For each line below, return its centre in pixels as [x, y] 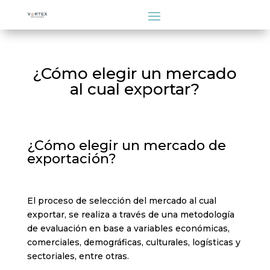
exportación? [71, 159]
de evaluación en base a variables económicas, [128, 228]
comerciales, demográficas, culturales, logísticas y [133, 242]
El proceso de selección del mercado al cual [121, 201]
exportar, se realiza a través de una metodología [130, 215]
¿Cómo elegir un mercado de [126, 146]
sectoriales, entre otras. [78, 256]
